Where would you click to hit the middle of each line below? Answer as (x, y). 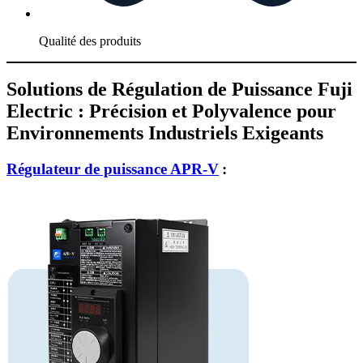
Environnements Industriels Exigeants (165, 133)
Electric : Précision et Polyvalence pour (171, 111)
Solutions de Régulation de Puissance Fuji (179, 90)
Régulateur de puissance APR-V (113, 169)
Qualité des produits (90, 41)
